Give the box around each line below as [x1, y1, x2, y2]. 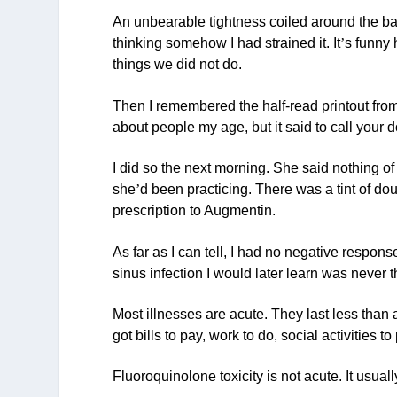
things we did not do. [113, 57, 243, 73]
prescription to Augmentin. [113, 203, 276, 219]
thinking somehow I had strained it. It [113, 35, 341, 51]
